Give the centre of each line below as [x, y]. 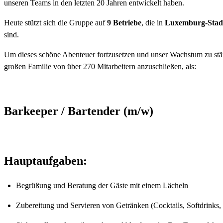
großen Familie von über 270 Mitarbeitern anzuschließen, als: [100, 66]
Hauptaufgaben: [46, 161]
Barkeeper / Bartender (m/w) [79, 111]
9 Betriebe [124, 22]
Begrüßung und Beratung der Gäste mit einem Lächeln [102, 186]
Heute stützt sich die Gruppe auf [56, 22]
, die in [153, 22]
